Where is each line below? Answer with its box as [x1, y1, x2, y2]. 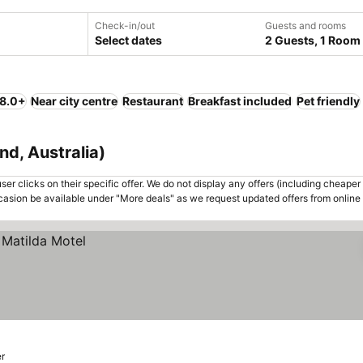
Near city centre [31, 94, 117, 108]
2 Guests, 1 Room [265, 33, 361, 47]
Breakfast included [188, 94, 292, 108]
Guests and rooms [265, 19, 346, 32]
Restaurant [122, 94, 183, 108]
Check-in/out [95, 19, 155, 32]
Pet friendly [297, 94, 360, 108]
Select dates [95, 33, 162, 47]
